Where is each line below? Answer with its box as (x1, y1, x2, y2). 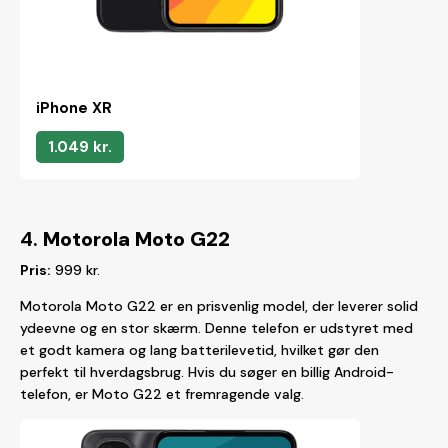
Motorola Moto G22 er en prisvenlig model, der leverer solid (20, 297, 418, 315)
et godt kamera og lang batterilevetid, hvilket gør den (20, 341, 379, 359)
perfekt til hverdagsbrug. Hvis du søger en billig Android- (20, 363, 394, 381)
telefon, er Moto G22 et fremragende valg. (20, 385, 304, 403)
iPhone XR (36, 98, 112, 118)
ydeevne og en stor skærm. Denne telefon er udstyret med (20, 319, 413, 337)
